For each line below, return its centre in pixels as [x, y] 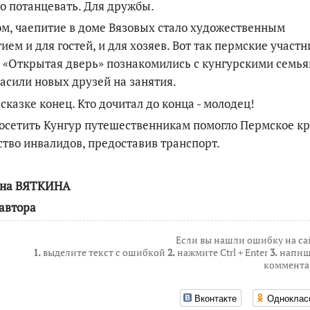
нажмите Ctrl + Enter [222, 253]
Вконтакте [216, 298]
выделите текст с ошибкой [104, 253]
